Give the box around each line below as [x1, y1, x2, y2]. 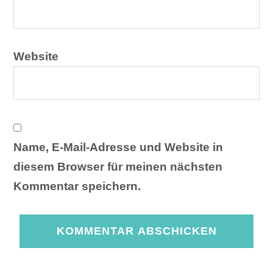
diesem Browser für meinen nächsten [13, 160, 223, 173]
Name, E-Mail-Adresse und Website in [13, 140, 224, 154]
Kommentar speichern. [13, 179, 141, 193]
